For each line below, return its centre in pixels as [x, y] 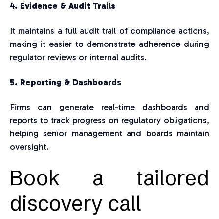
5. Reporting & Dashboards [66, 82]
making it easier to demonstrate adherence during [109, 44]
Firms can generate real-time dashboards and [109, 107]
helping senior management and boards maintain [109, 134]
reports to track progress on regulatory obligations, [109, 120]
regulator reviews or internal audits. [78, 57]
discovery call [78, 204]
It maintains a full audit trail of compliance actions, [109, 31]
